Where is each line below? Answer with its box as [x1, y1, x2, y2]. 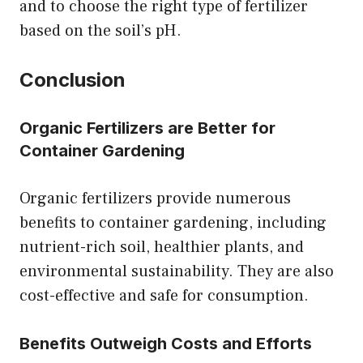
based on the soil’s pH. [19, 19, 181, 41]
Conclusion [19, 67, 126, 92]
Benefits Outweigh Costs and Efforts [19, 333, 312, 353]
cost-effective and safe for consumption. [19, 284, 309, 306]
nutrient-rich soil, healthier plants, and [19, 236, 304, 258]
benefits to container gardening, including [19, 211, 327, 233]
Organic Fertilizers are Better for [19, 117, 275, 138]
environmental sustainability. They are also [19, 260, 334, 282]
